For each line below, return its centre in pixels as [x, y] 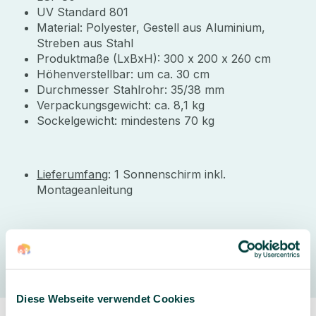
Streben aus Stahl [85, 43]
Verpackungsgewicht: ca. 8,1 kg [121, 105]
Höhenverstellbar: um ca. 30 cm [123, 74]
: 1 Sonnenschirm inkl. [167, 174]
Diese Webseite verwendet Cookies [105, 298]
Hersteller [62, 241]
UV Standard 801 [83, 12]
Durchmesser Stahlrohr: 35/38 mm [130, 89]
